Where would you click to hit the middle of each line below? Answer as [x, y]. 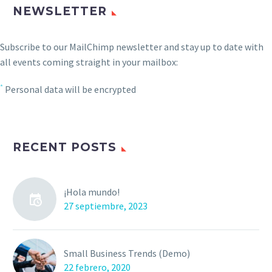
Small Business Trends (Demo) [127, 253]
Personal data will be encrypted [70, 89]
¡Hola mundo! [92, 192]
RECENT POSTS [65, 147]
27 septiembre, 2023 [106, 206]
